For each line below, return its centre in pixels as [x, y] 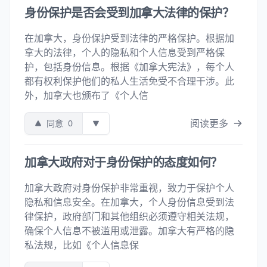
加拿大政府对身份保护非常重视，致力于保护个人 [129, 188]
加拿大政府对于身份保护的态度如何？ [123, 162]
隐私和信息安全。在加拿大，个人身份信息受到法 [129, 202]
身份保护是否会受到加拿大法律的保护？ [129, 13]
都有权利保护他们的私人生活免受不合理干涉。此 [129, 81]
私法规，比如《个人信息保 [82, 245]
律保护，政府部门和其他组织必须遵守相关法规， [129, 216]
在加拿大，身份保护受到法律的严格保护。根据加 [129, 38]
